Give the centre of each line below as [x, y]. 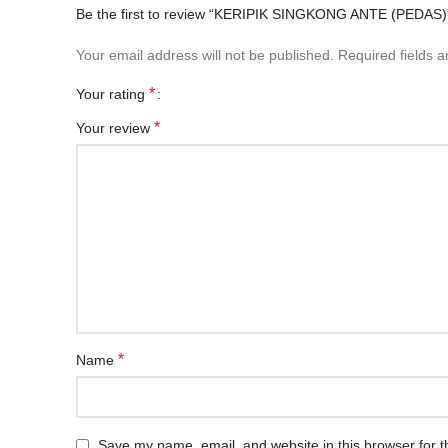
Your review [115, 128]
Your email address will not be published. [205, 55]
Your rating [112, 94]
